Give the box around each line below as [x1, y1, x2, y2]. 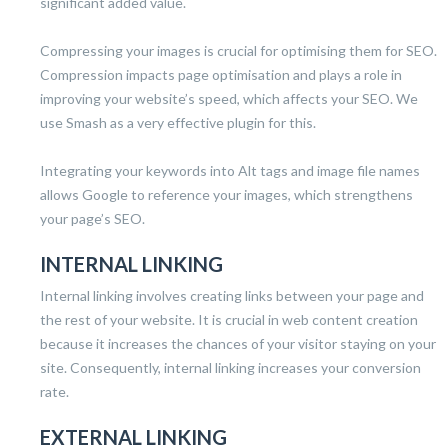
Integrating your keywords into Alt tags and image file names [40, 161, 420, 179]
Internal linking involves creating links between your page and [40, 286, 424, 304]
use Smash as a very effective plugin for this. [40, 113, 316, 131]
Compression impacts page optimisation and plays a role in [40, 65, 402, 83]
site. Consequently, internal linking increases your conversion [40, 358, 421, 376]
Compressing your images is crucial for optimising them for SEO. [40, 41, 437, 59]
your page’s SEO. [40, 209, 145, 227]
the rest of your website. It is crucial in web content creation [40, 310, 418, 328]
